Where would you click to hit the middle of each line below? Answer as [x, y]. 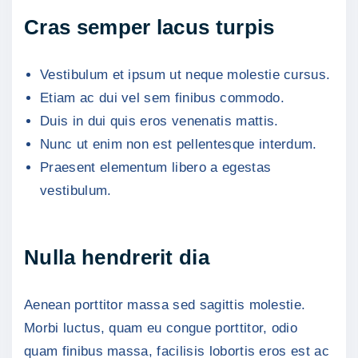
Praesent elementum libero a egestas [156, 167]
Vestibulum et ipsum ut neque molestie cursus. [185, 74]
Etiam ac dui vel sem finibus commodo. [162, 97]
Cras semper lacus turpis [149, 28]
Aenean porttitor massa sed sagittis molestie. [165, 304]
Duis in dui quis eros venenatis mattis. [159, 121]
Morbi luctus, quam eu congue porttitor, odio [161, 328]
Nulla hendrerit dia [117, 258]
